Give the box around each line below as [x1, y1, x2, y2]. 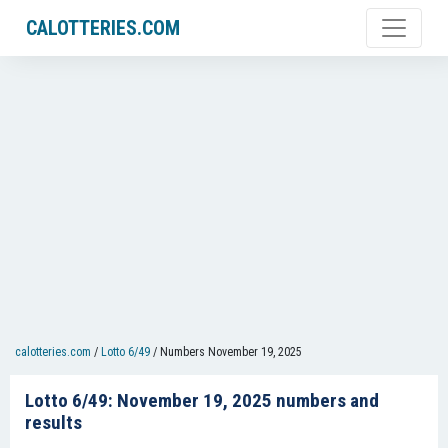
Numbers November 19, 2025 [160, 345, 302, 359]
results [25, 411, 82, 434]
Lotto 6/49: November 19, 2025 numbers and [25, 389, 379, 412]
